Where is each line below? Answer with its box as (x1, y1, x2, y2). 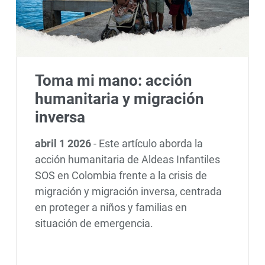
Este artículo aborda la (98, 137, 203, 150)
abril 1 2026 (34, 137, 93, 150)
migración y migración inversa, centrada (34, 185, 222, 198)
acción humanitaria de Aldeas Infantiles (34, 153, 220, 166)
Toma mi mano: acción (34, 72, 192, 90)
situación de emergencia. (34, 216, 153, 230)
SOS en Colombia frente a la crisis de (34, 169, 207, 182)
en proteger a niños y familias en (34, 201, 187, 214)
